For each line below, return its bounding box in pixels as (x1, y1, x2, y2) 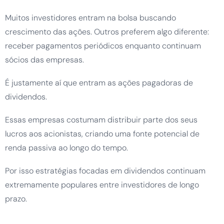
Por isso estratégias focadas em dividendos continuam (5, 165, 205, 176)
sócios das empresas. (5, 54, 84, 65)
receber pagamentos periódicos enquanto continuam (5, 40, 201, 51)
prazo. (5, 193, 27, 204)
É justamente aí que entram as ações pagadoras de (5, 77, 193, 88)
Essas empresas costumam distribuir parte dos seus (5, 114, 197, 125)
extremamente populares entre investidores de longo (5, 179, 199, 190)
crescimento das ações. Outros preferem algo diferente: (5, 26, 209, 37)
